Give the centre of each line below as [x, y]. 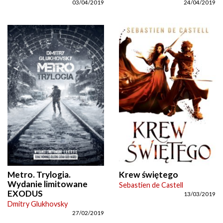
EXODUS [25, 194]
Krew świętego [149, 175]
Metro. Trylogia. [39, 175]
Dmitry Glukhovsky [38, 204]
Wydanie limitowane [48, 184]
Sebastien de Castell [151, 185]
